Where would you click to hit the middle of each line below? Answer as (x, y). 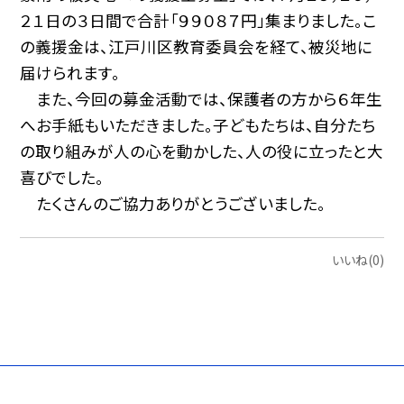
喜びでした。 (62, 177)
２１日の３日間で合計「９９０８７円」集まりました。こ (199, 20)
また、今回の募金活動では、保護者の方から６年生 (202, 98)
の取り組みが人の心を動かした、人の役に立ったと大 (202, 151)
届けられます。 (70, 72)
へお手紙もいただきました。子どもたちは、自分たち (198, 124)
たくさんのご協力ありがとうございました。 (173, 203)
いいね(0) (358, 260)
